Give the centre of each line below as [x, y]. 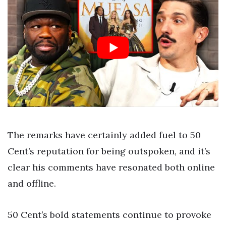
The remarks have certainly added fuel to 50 [104, 135]
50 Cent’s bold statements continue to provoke [109, 214]
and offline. [32, 184]
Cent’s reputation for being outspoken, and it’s [109, 151]
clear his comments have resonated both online [111, 167]
